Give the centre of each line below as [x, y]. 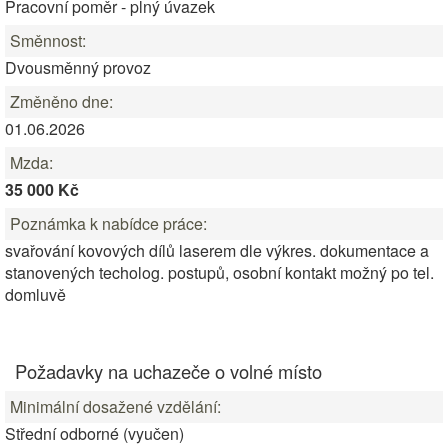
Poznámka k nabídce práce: [108, 223]
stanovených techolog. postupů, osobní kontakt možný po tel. [219, 272]
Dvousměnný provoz [78, 67]
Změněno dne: [61, 101]
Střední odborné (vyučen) [94, 433]
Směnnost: [48, 40]
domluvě [35, 294]
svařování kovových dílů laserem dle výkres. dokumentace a [217, 250]
